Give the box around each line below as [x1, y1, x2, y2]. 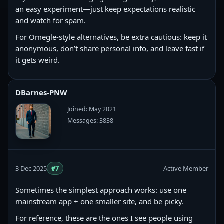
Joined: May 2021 [67, 104, 116, 113]
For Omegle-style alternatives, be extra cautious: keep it [15, 32, 207, 42]
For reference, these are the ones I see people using [15, 213, 193, 223]
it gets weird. [15, 55, 60, 65]
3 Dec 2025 [15, 164, 47, 173]
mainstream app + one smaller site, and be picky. [15, 196, 184, 206]
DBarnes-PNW [15, 87, 67, 97]
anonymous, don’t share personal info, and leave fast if [15, 43, 204, 53]
